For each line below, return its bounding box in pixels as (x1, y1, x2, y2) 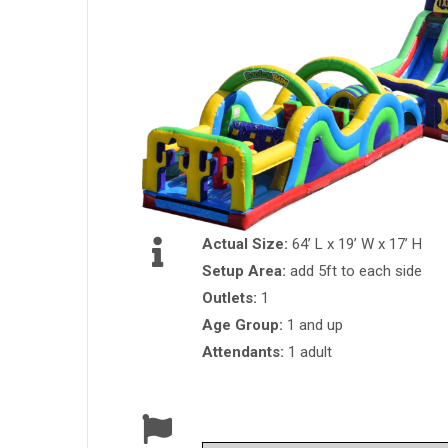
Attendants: (202, 343, 288, 362)
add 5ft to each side (290, 262, 422, 281)
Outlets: (202, 289, 261, 308)
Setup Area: (202, 262, 290, 281)
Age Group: (202, 316, 287, 335)
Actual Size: (202, 235, 292, 254)
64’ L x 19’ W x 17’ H (292, 235, 422, 254)
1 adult (288, 343, 332, 362)
